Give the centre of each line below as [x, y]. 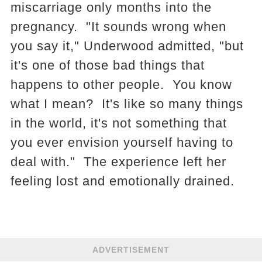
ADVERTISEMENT [131, 249]
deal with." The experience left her [118, 161]
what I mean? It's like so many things [127, 104]
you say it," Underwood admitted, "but [127, 46]
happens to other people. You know [121, 84]
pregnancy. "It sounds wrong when [118, 26]
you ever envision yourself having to [122, 142]
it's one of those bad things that [107, 65]
